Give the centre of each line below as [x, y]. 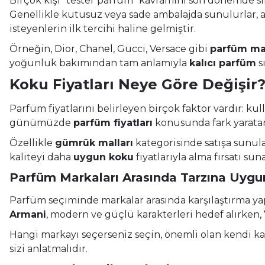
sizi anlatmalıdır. [49, 248]
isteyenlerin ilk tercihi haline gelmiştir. [103, 28]
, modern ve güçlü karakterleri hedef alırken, [155, 214]
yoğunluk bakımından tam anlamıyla [99, 63]
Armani [28, 214]
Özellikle [32, 143]
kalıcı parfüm [223, 63]
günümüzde [41, 122]
